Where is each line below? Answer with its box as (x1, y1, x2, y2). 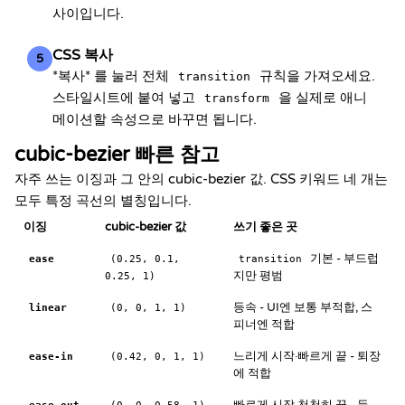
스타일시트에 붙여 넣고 (52, 89, 199, 106)
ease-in (29, 350, 73, 363)
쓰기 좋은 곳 (233, 220, 297, 234)
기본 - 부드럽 (307, 251, 379, 266)
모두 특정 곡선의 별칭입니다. (14, 193, 192, 209)
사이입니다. (52, 5, 124, 22)
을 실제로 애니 (275, 89, 367, 106)
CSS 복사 (52, 46, 113, 64)
